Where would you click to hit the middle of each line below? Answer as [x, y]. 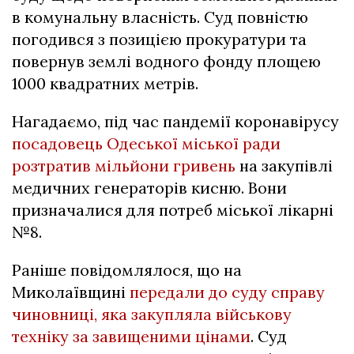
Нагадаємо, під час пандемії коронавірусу [175, 122]
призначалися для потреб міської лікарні [173, 210]
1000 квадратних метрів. [105, 84]
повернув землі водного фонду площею [166, 62]
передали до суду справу [227, 292]
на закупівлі [284, 166]
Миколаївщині [71, 292]
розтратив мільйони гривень [124, 166]
